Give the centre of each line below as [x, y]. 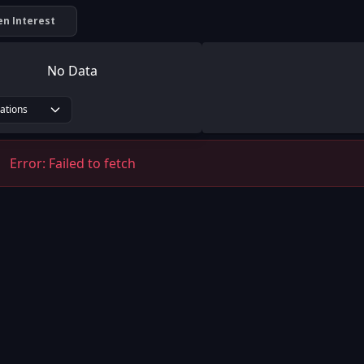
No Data [73, 71]
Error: [29, 163]
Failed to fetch [92, 163]
